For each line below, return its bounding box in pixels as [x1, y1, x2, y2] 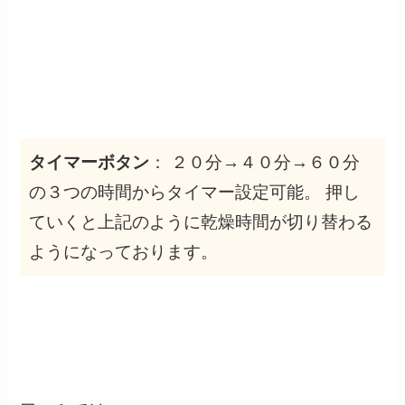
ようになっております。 [29, 241, 219, 261]
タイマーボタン [29, 152, 150, 172]
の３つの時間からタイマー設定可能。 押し [29, 182, 361, 202]
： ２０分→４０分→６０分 [149, 152, 361, 172]
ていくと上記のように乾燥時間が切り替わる [29, 212, 373, 231]
